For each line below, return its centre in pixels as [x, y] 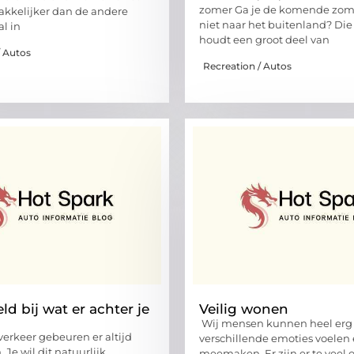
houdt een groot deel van [264, 40]
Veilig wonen [244, 309]
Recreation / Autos [247, 66]
